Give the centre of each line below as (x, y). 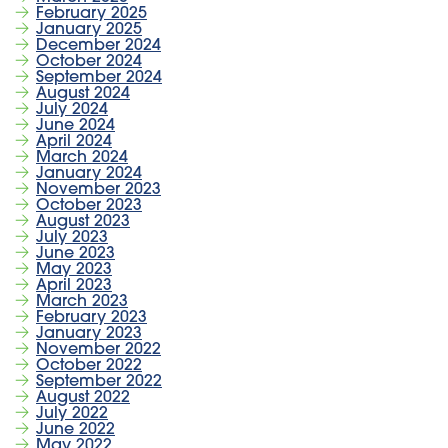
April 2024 (74, 141)
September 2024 (99, 77)
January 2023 (89, 333)
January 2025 (89, 29)
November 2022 (98, 349)
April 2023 (74, 285)
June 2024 (75, 125)
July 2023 (72, 237)
